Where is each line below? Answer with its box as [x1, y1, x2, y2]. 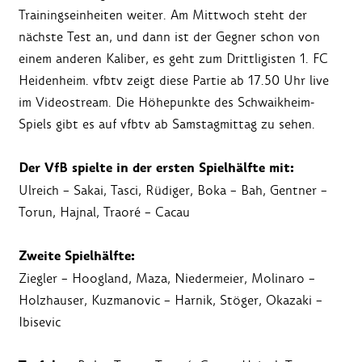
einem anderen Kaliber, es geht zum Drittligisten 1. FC [19, 50, 328, 68]
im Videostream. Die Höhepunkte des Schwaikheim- [19, 94, 314, 112]
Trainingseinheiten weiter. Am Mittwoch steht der [19, 6, 307, 24]
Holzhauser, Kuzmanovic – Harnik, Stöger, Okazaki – [19, 292, 322, 309]
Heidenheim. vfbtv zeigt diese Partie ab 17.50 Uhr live [19, 72, 329, 90]
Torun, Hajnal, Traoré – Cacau [19, 204, 190, 221]
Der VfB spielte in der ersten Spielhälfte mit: [19, 158, 294, 179]
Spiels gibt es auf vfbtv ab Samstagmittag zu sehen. [19, 116, 315, 133]
